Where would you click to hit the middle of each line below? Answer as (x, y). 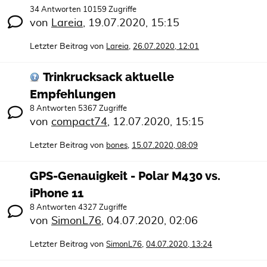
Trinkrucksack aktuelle (108, 77)
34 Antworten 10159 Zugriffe (83, 10)
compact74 (79, 122)
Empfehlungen (73, 94)
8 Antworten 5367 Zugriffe (78, 109)
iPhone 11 (57, 193)
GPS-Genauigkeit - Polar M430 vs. (125, 176)
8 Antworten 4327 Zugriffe (78, 208)
